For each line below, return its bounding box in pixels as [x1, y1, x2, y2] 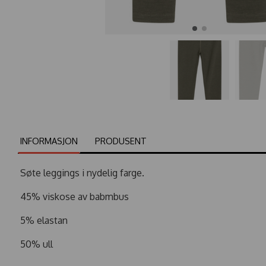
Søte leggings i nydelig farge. [20, 166, 147, 179]
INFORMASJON [20, 135, 78, 146]
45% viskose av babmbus [20, 190, 129, 202]
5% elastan [20, 214, 68, 226]
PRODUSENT [94, 135, 147, 146]
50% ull [20, 237, 53, 250]
